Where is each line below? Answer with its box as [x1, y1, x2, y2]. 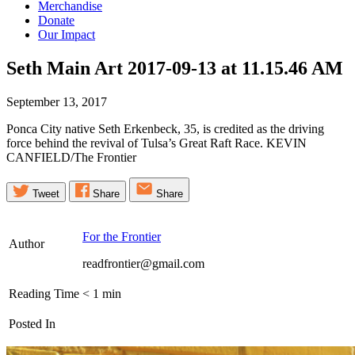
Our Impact [38, 28, 95, 42]
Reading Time [9, 286, 79, 300]
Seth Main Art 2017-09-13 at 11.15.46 [6, 58, 311, 78]
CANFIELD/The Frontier [6, 150, 136, 164]
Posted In [9, 316, 55, 330]
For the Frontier [82, 229, 161, 243]
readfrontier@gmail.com [82, 256, 204, 270]
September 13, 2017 [6, 94, 107, 109]
